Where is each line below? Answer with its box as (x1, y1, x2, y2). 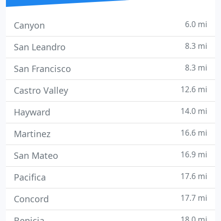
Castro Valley (14, 84, 68, 96)
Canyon (14, 19, 45, 31)
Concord (14, 193, 49, 205)
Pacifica (14, 171, 46, 183)
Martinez (14, 128, 50, 140)
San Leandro (14, 41, 66, 53)
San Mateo (14, 149, 58, 161)
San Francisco (14, 63, 71, 74)
